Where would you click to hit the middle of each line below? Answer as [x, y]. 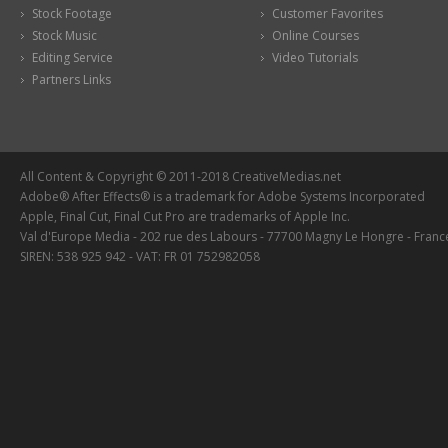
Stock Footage [72, 13]
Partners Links [71, 79]
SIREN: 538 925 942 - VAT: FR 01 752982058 [140, 256]
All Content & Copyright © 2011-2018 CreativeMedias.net [180, 176]
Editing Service [72, 57]
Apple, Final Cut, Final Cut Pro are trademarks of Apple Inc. [185, 216]
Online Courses [315, 35]
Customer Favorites [327, 13]
